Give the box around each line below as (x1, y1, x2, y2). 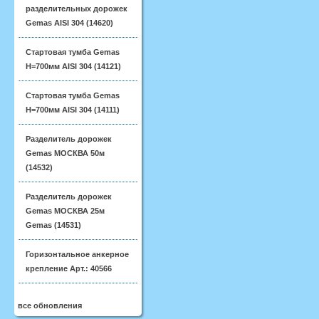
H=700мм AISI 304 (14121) (26, 62, 121, 70)
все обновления (18, 301, 82, 310)
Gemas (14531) (26, 221, 81, 229)
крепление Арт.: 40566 (26, 264, 112, 273)
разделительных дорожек (26, 4, 127, 13)
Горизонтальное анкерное (26, 250, 129, 258)
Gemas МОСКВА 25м (26, 206, 105, 215)
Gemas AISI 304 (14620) (26, 19, 113, 27)
